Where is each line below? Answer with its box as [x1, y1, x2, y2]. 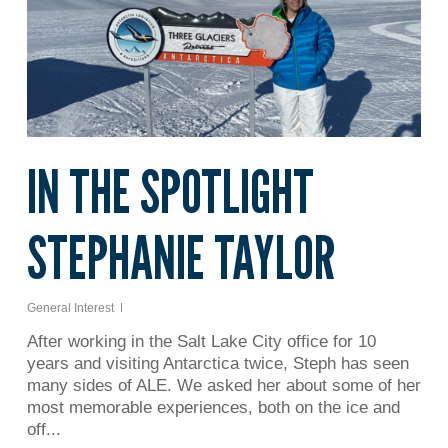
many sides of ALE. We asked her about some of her [26, 375, 421, 395]
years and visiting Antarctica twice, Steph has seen [26, 353, 409, 373]
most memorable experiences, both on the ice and [26, 397, 400, 417]
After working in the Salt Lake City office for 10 [26, 331, 376, 351]
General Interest [26, 300, 114, 315]
